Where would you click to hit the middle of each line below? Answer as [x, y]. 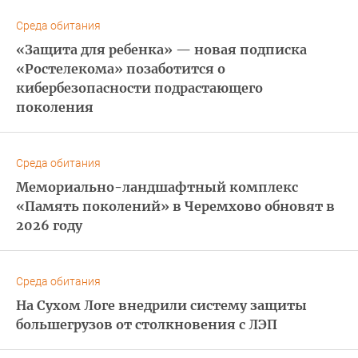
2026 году [49, 225]
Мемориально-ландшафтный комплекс [157, 187]
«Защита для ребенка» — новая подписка [161, 49]
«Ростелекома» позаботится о [121, 68]
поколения [55, 107]
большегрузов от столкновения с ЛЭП [147, 324]
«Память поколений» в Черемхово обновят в [175, 206]
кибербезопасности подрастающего [139, 88]
